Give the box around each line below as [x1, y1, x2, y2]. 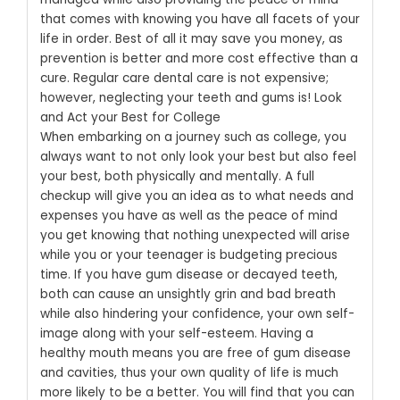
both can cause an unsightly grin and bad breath [39, 285, 336, 303]
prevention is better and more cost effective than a [39, 49, 358, 67]
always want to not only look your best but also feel [39, 147, 356, 165]
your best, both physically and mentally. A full [39, 167, 314, 185]
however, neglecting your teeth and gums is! [39, 88, 311, 106]
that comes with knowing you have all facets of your [39, 10, 360, 28]
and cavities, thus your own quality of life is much [39, 363, 338, 381]
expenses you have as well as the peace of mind [39, 206, 337, 224]
